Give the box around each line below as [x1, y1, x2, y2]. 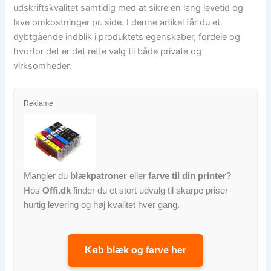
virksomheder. [13, 60, 72, 72]
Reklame [24, 99, 54, 108]
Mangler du [24, 171, 71, 181]
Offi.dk [42, 185, 71, 196]
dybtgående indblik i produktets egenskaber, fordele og [13, 31, 241, 43]
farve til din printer [148, 171, 227, 181]
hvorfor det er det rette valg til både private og [13, 46, 202, 57]
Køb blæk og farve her [85, 245, 186, 256]
